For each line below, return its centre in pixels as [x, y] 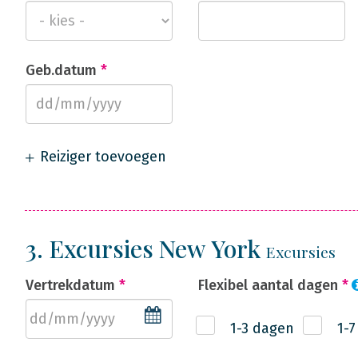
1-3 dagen [262, 328]
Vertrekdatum [72, 285]
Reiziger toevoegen [101, 157]
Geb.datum [63, 70]
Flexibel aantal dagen [270, 285]
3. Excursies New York [146, 249]
